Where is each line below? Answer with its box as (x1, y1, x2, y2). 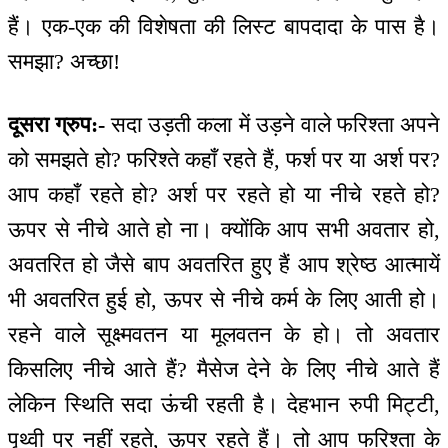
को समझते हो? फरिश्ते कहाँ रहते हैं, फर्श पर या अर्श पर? (8, 146, 440, 172)
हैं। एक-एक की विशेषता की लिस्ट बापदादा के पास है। (8, 14, 440, 40)
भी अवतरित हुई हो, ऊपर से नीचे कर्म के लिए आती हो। (8, 286, 440, 312)
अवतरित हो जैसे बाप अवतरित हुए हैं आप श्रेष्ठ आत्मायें (8, 251, 440, 277)
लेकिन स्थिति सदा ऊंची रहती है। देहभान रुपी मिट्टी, (8, 391, 440, 417)
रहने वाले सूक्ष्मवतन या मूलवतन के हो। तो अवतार (8, 321, 440, 347)
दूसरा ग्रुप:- (8, 111, 106, 137)
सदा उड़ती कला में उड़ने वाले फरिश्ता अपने (105, 111, 441, 137)
